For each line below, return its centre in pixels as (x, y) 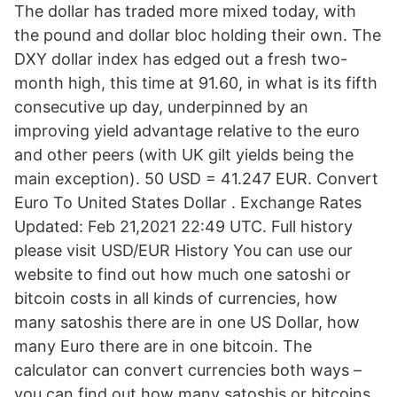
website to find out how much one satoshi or (183, 274)
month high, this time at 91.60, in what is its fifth (196, 83)
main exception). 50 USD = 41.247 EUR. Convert (196, 179)
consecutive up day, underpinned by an (161, 107)
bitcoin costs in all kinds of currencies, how (176, 298)
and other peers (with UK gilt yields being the (184, 155)
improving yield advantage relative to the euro (187, 131)
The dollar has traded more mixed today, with (185, 11)
